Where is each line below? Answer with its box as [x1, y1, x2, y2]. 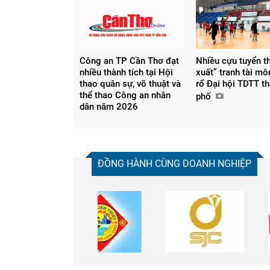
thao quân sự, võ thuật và [80, 78, 181, 90]
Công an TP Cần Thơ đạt [80, 55, 179, 67]
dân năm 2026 [80, 101, 138, 113]
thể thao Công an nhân [80, 90, 171, 101]
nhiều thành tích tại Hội [80, 67, 173, 78]
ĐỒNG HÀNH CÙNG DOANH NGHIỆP [98, 158, 251, 170]
